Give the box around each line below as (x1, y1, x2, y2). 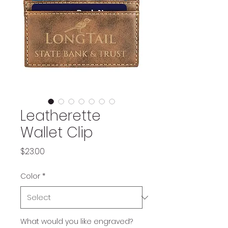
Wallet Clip (20, 123, 93, 142)
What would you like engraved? (20, 216, 133, 226)
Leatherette (20, 106, 101, 126)
